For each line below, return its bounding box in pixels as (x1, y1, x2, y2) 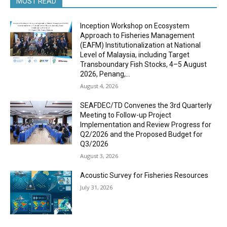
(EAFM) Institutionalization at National (80, 41, 201, 49)
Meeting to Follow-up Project (80, 111, 172, 119)
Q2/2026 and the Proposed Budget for (80, 130, 203, 138)
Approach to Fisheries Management (80, 31, 195, 40)
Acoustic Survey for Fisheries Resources (80, 171, 209, 179)
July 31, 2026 (80, 183, 113, 191)
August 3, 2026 (80, 152, 119, 160)
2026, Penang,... (80, 70, 131, 78)
